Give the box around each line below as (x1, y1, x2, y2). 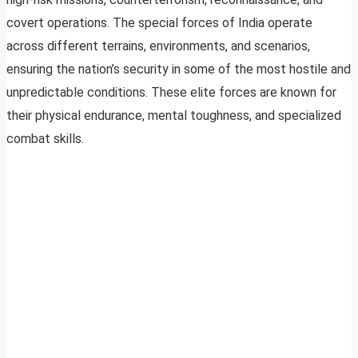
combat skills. (6, 131, 84, 147)
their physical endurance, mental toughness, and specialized (6, 108, 341, 124)
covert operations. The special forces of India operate (6, 15, 312, 31)
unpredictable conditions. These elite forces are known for (6, 85, 336, 101)
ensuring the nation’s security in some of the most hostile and (6, 62, 351, 78)
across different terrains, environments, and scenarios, (6, 38, 310, 54)
